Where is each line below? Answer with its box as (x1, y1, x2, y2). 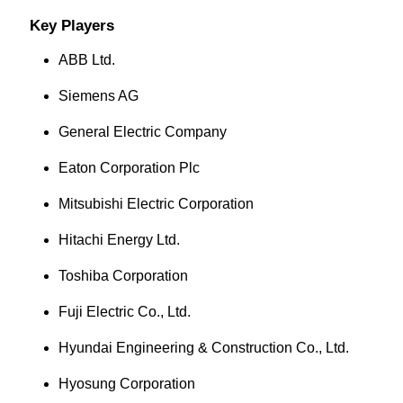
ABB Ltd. (58, 52, 115, 67)
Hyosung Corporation (58, 376, 195, 391)
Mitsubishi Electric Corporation (58, 196, 254, 211)
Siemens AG (58, 88, 139, 103)
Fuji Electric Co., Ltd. (58, 304, 191, 319)
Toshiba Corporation (58, 268, 188, 283)
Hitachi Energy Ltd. (58, 232, 180, 247)
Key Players (29, 17, 114, 34)
